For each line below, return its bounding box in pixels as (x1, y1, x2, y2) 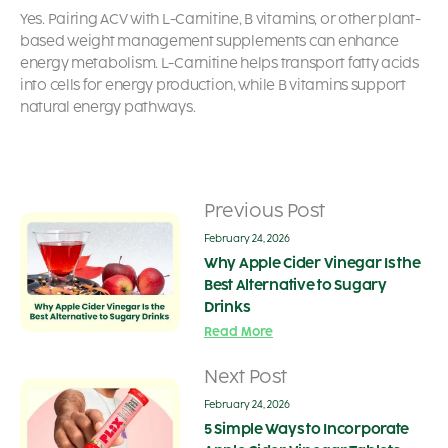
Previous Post (204, 200, 325, 223)
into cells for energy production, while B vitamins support (20, 77, 406, 95)
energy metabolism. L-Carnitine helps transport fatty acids (20, 55, 419, 73)
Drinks (204, 299, 250, 317)
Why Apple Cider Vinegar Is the (204, 255, 421, 273)
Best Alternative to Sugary (204, 277, 387, 295)
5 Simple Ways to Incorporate (204, 421, 410, 439)
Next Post (204, 366, 287, 389)
